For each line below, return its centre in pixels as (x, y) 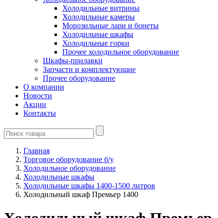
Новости (38, 96)
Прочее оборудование (79, 78)
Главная (36, 151)
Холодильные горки (96, 43)
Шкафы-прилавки (73, 61)
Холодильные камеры (99, 17)
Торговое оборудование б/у (69, 159)
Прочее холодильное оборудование (121, 52)
